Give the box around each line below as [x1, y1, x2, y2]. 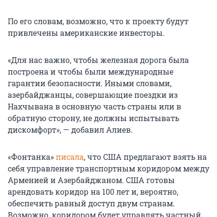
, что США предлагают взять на [84, 152, 207, 162]
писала [56, 152, 84, 162]
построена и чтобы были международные [8, 66, 173, 77]
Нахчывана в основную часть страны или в [8, 101, 181, 112]
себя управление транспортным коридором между [8, 163, 209, 174]
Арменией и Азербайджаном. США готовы [8, 175, 175, 186]
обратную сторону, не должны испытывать [8, 113, 179, 124]
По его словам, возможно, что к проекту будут [8, 16, 188, 27]
